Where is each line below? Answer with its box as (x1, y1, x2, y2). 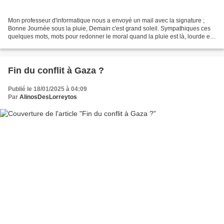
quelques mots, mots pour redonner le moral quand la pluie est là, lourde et (8, 33, 211, 40)
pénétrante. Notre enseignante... (8, 41, 95, 48)
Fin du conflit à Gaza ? (8, 65, 104, 76)
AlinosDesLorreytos (19, 93, 77, 101)
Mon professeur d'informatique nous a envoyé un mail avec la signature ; (8, 17, 204, 24)
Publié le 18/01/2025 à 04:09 (8, 85, 87, 93)
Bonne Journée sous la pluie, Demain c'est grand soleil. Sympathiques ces (8, 25, 210, 32)
